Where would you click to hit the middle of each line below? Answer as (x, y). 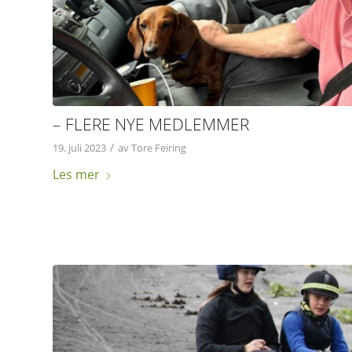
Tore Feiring (159, 148)
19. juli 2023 (79, 148)
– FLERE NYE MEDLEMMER (151, 125)
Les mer (76, 175)
